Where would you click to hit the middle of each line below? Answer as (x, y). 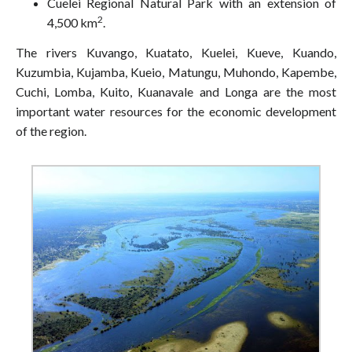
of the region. (51, 130)
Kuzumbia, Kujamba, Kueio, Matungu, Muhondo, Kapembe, (176, 71)
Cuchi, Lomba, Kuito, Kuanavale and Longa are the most (176, 91)
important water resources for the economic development (176, 111)
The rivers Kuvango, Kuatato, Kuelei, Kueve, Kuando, (176, 52)
